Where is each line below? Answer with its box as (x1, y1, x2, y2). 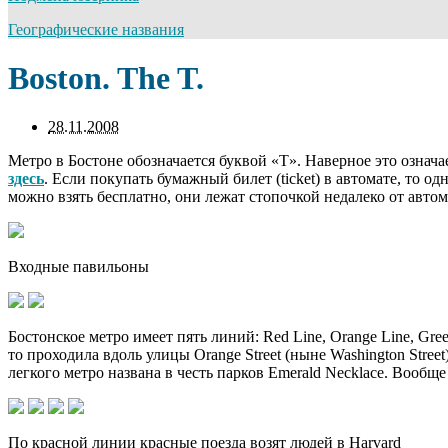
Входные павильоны (8, 258, 149, 276)
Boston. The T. (8, 59, 204, 96)
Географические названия (8, 20, 184, 38)
